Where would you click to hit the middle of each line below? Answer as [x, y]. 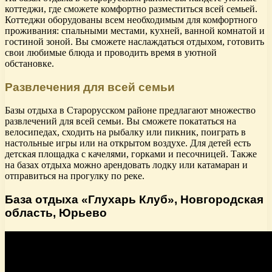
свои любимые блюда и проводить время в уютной [111, 52]
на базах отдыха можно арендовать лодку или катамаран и [126, 165]
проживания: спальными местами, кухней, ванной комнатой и [135, 30]
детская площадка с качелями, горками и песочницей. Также [131, 154]
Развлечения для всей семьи [90, 87]
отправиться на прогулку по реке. [75, 176]
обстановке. [29, 63]
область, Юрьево [56, 212]
